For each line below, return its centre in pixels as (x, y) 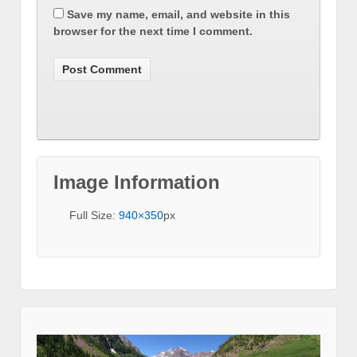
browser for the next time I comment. (153, 31)
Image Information (137, 182)
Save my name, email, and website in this (178, 14)
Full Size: (94, 215)
